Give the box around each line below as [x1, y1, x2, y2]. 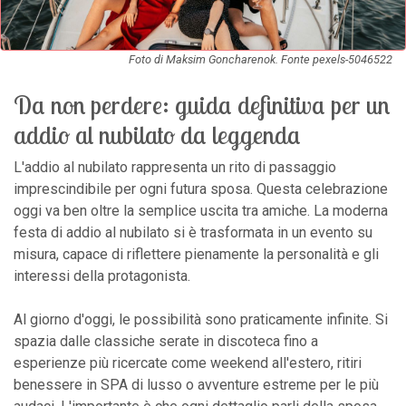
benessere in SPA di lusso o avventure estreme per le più [14, 375, 379, 393]
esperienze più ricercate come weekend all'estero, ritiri [14, 353, 362, 372]
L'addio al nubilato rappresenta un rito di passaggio [14, 158, 336, 176]
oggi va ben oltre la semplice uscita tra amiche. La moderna [14, 201, 388, 219]
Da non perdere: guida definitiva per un [14, 88, 390, 121]
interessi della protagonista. [14, 266, 190, 285]
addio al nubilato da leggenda [14, 118, 301, 150]
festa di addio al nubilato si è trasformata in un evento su [14, 223, 372, 241]
